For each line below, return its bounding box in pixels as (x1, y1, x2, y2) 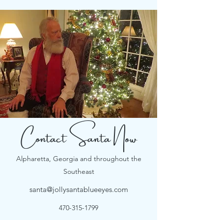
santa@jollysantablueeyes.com (29, 185, 128, 194)
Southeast (63, 167, 94, 176)
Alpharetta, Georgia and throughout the (16, 154, 141, 163)
